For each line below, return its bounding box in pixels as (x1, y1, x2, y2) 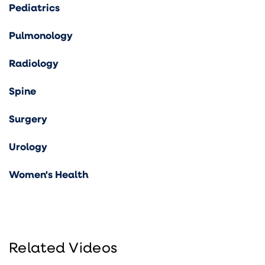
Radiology (9, 56, 59, 70)
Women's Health (9, 167, 88, 181)
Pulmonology (9, 28, 73, 42)
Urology (9, 139, 47, 153)
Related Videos (9, 237, 118, 256)
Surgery (9, 111, 47, 125)
